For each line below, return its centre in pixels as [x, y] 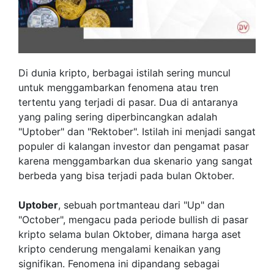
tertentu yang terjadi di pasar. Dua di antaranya [128, 102]
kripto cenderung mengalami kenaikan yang [120, 249]
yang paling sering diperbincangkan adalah [118, 117]
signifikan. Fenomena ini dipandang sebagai [119, 264]
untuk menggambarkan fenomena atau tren [118, 87]
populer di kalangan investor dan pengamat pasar [134, 146]
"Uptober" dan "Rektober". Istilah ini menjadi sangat [137, 131]
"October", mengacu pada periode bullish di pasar [133, 220]
